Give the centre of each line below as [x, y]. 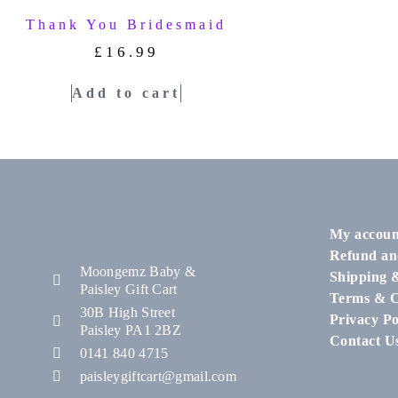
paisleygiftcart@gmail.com [158, 377]
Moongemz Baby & [137, 272]
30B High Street [127, 313]
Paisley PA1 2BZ [130, 330]
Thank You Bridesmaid [127, 24]
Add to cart [127, 93]
